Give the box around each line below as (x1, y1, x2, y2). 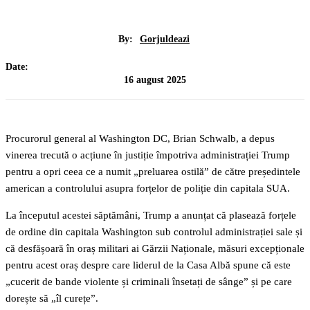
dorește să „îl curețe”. (6, 293, 98, 304)
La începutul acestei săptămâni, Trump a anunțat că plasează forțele (6, 210, 296, 221)
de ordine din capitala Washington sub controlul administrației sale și (6, 226, 302, 238)
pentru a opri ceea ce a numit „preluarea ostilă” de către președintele (6, 166, 300, 178)
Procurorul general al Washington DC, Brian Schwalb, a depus (6, 133, 275, 145)
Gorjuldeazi (140, 33, 190, 44)
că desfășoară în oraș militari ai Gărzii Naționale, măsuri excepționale (6, 243, 304, 255)
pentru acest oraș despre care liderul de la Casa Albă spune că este (6, 259, 291, 271)
